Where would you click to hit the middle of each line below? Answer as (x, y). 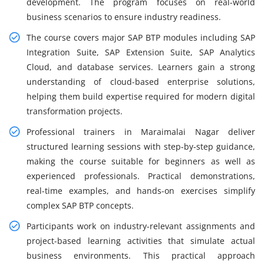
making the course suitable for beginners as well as (141, 161)
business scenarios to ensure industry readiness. (124, 17)
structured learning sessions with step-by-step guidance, (141, 147)
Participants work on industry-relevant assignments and (141, 226)
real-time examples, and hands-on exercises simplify (141, 191)
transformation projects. (75, 111)
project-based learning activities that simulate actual (141, 241)
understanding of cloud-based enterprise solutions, (141, 82)
